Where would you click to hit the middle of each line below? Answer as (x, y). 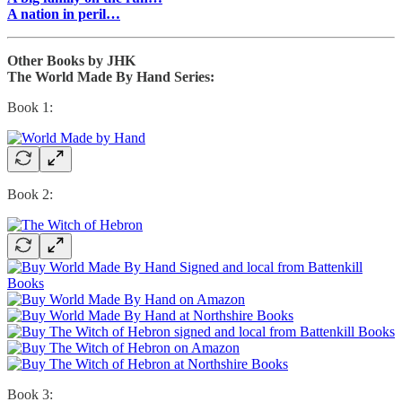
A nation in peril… (64, 13)
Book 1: (30, 107)
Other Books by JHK (71, 60)
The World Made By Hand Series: (111, 76)
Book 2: (30, 194)
